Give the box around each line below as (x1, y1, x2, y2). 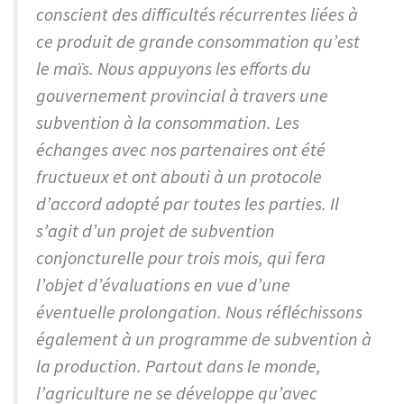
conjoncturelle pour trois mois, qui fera (36, 246, 326, 270)
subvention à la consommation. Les (36, 111, 299, 134)
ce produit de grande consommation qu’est (36, 30, 360, 53)
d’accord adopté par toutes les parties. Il (36, 192, 339, 216)
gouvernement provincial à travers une (36, 84, 328, 107)
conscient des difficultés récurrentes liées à (36, 3, 358, 26)
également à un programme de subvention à (36, 327, 372, 351)
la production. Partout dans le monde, (36, 354, 321, 378)
